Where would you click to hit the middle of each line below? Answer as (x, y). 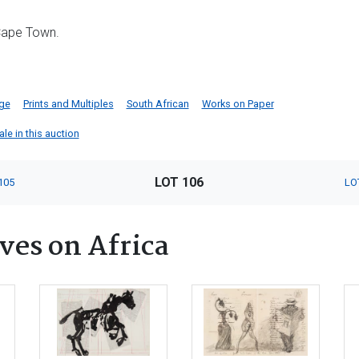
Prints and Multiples (68, 104)
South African (157, 104)
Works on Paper (238, 104)
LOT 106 (179, 182)
